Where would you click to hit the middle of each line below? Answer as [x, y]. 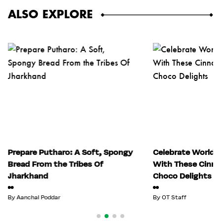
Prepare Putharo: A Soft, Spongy [70, 152]
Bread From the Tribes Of [55, 164]
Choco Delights [182, 176]
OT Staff [174, 197]
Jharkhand [28, 176]
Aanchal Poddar [38, 197]
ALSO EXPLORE [50, 15]
